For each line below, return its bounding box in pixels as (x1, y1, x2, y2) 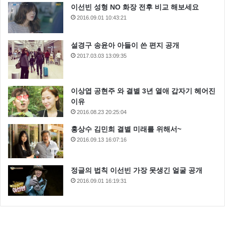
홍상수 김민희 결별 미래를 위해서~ (71, 125, 181, 134)
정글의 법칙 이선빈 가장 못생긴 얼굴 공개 (71, 166, 202, 174)
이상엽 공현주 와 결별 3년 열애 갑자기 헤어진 (71, 87, 215, 95)
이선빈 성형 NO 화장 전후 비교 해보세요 (71, 3, 199, 12)
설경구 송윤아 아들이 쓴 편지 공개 (71, 41, 179, 50)
